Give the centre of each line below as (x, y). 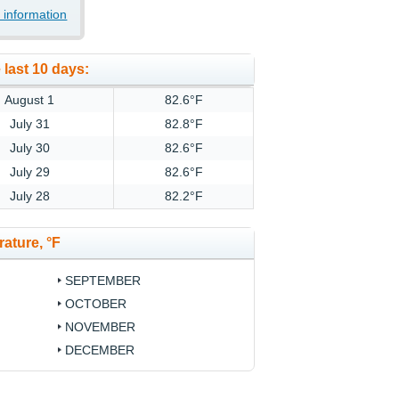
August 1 (30, 100)
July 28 (29, 196)
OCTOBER (95, 304)
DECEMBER (99, 350)
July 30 (29, 148)
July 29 (29, 172)
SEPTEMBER (102, 281)
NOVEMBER (100, 327)
